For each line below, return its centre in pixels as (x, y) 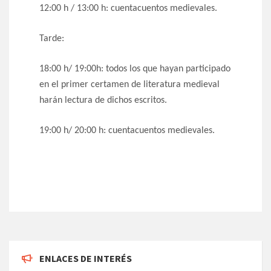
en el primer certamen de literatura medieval (129, 85)
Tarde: (52, 39)
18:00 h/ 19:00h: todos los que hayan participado (135, 69)
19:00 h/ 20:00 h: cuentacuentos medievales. (127, 131)
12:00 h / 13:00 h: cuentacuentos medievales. (128, 9)
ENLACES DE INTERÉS (86, 259)
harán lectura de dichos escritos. (103, 101)
